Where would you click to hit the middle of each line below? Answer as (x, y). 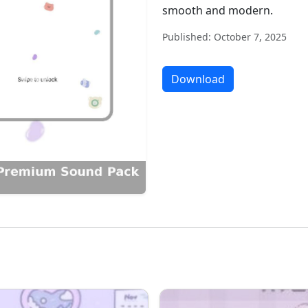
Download (198, 79)
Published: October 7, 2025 (224, 37)
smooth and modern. (218, 10)
